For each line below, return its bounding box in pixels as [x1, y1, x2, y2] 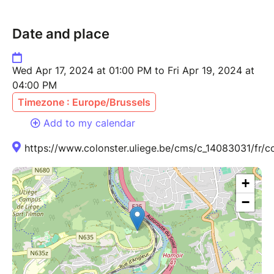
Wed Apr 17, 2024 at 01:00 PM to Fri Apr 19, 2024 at [12, 64, 254, 76]
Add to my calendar [43, 116, 135, 129]
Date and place [12, 25, 109, 42]
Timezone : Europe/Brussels [18, 95, 150, 108]
